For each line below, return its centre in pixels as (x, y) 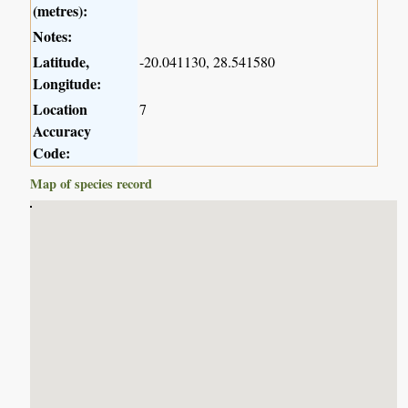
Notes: (53, 36)
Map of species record (92, 184)
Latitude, (61, 62)
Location (61, 109)
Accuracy (62, 131)
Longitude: (67, 84)
